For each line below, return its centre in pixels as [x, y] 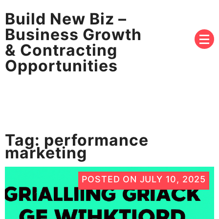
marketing [46, 153]
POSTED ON [110, 179]
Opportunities [61, 66]
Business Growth [73, 34]
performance [96, 140]
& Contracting [61, 50]
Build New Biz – [66, 19]
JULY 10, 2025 [173, 179]
